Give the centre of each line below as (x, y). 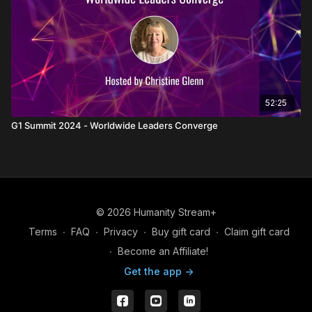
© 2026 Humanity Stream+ (156, 212)
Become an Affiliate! (163, 251)
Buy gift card (181, 232)
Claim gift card (257, 232)
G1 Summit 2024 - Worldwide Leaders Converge (115, 125)
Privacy (120, 232)
